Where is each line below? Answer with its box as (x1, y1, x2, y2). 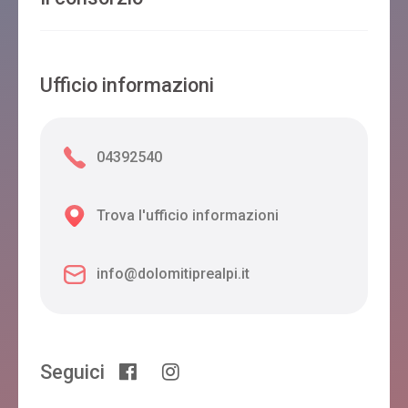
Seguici (40, 360, 105, 383)
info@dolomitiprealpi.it (97, 265, 250, 283)
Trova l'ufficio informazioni (97, 207, 279, 225)
